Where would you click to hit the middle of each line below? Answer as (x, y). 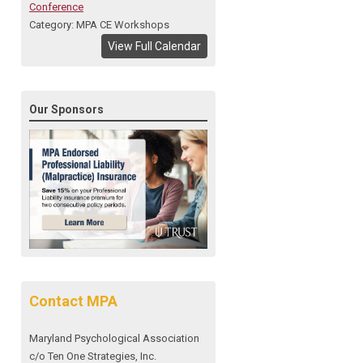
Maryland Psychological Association (114, 339)
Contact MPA (73, 301)
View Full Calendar (154, 47)
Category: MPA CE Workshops (99, 25)
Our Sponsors (66, 110)
